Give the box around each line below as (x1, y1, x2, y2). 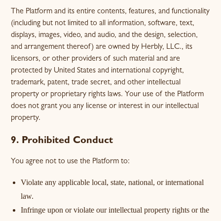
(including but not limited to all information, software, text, (11, 20, 195, 28)
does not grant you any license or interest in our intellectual (11, 103, 199, 110)
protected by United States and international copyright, (11, 67, 184, 75)
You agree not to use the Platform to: (11, 158, 130, 166)
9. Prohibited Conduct (11, 136, 113, 146)
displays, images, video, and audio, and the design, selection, (11, 32, 198, 39)
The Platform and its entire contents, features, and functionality (11, 8, 210, 16)
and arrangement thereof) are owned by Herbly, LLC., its (11, 43, 193, 51)
